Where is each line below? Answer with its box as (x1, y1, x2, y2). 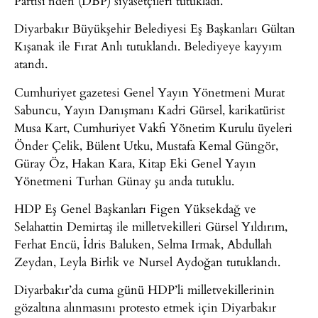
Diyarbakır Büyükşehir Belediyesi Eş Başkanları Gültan (14, 19, 295, 38)
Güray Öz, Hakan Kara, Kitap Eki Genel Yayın (14, 153, 256, 172)
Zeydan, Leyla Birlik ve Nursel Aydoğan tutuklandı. (14, 252, 280, 270)
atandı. (14, 55, 48, 73)
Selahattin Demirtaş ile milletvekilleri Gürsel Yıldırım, (14, 216, 287, 235)
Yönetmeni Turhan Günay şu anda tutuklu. (14, 171, 234, 190)
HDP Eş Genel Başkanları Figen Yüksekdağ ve (14, 199, 256, 217)
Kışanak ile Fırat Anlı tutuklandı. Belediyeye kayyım (14, 37, 282, 55)
